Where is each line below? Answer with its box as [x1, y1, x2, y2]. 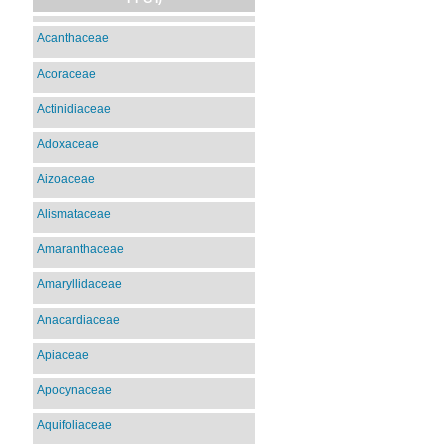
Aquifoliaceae [37, 418, 113, 433]
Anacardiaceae [37, 312, 121, 327]
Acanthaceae [37, 31, 110, 46]
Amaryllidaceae [37, 277, 123, 292]
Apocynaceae [37, 382, 113, 397]
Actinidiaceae [37, 101, 112, 116]
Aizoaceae [37, 171, 96, 186]
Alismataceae [37, 207, 112, 222]
